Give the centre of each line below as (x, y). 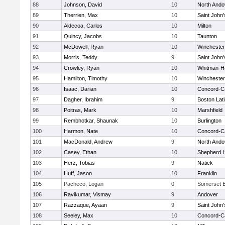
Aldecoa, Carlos (83, 26)
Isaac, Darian (80, 89)
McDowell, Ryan (84, 47)
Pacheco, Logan (84, 184)
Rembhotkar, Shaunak (91, 121)
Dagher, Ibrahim (83, 99)
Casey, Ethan (80, 152)
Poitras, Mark (80, 110)
